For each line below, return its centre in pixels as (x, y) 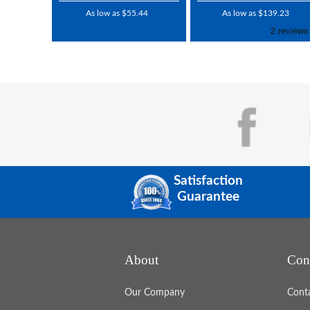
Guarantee (208, 197)
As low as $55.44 (117, 13)
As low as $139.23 (255, 13)
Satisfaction (208, 181)
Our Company (154, 293)
